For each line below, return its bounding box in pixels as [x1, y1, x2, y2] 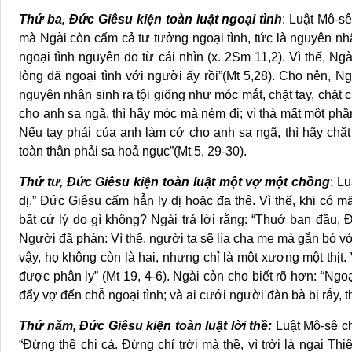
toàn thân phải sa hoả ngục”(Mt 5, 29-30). [19, 145, 247, 159]
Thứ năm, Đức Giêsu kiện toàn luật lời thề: [19, 319, 273, 333]
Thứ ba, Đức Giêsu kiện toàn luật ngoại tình [19, 13, 283, 27]
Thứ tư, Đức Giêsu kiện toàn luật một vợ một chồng [19, 175, 331, 189]
